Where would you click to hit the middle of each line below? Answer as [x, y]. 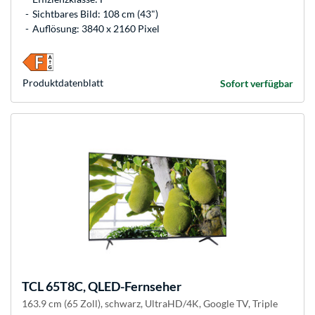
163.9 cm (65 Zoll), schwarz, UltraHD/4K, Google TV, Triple [150, 304]
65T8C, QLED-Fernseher [112, 287]
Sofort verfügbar [257, 84]
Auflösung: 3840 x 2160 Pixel [96, 29]
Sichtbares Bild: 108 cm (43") [95, 14]
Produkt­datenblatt [63, 83]
